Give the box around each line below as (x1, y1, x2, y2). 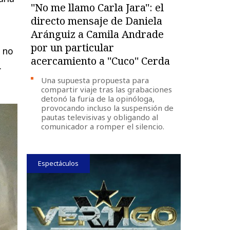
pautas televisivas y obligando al (41, 111, 159, 122)
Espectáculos (38, 158, 79, 168)
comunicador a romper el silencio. (41, 121, 165, 131)
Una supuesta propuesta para (41, 74, 149, 85)
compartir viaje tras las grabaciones (41, 84, 172, 94)
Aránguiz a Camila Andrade (31, 27, 164, 41)
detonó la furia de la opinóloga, (41, 93, 155, 104)
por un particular (31, 40, 114, 54)
